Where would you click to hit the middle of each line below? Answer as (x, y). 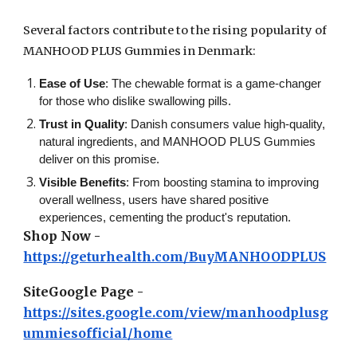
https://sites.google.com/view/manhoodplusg (176, 312)
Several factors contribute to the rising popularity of (175, 30)
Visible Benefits (83, 182)
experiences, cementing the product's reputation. (165, 218)
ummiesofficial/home (98, 333)
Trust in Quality (82, 124)
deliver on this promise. (100, 159)
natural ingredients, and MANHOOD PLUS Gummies (178, 142)
